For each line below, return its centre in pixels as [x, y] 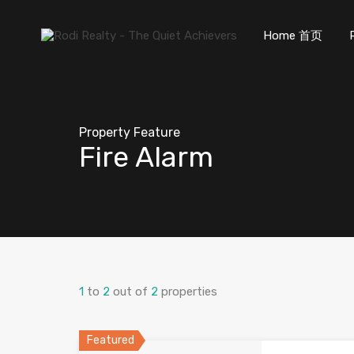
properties [189, 292]
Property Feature [130, 132]
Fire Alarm [146, 157]
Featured [111, 340]
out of [132, 292]
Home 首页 [293, 36]
